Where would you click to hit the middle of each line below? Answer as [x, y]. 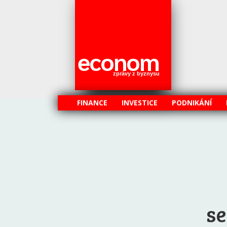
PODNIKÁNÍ [192, 103]
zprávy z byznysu [136, 73]
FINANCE [92, 103]
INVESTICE [140, 103]
